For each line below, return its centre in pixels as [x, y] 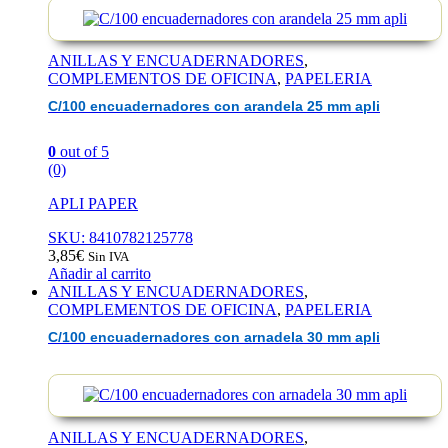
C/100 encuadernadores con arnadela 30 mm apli [214, 338]
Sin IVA [108, 256]
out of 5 [82, 151]
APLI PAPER [93, 203]
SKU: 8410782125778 [120, 237]
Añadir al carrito [99, 273]
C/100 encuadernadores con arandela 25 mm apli [214, 107]
